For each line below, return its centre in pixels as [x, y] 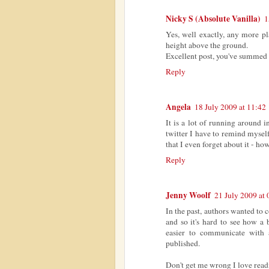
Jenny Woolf [188, 195]
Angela [178, 107]
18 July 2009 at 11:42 [230, 107]
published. [183, 243]
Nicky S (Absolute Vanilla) [213, 18]
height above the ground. [207, 45]
